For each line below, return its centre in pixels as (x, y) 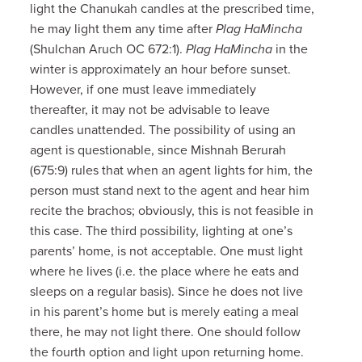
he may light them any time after (123, 29)
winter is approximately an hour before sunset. (161, 69)
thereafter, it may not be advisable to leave (150, 109)
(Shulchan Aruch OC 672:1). (108, 49)
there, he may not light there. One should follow (166, 332)
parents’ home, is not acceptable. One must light (167, 251)
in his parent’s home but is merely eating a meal (165, 311)
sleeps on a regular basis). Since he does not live (167, 291)
